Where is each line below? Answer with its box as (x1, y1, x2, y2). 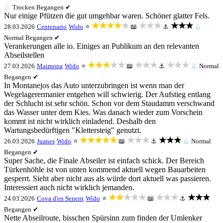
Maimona (37, 62, 63, 70)
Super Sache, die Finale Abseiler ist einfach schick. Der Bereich (4, 156, 204, 165)
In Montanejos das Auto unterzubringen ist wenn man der (4, 81, 184, 90)
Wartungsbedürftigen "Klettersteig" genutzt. (4, 126, 141, 134)
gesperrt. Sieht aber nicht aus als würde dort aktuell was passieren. (4, 174, 211, 183)
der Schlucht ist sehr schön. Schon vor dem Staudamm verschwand (4, 99, 215, 108)
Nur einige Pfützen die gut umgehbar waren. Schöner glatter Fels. (4, 11, 210, 20)
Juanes (37, 137, 55, 145)
